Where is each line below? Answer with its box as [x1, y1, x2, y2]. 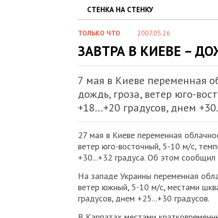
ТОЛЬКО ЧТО [77, 29, 120, 37]
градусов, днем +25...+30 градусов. [77, 193, 209, 204]
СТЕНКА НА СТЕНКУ [87, 5, 153, 14]
